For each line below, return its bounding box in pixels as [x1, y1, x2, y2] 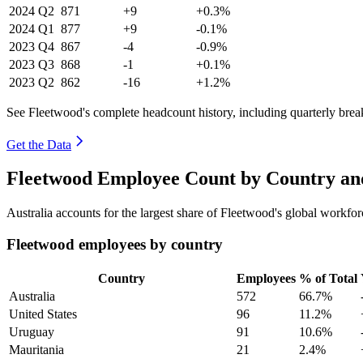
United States [9, 306, 77, 321]
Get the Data [6, 137, 71, 152]
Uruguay [9, 324, 54, 339]
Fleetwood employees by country [6, 236, 223, 254]
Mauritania [9, 342, 64, 357]
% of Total [299, 271, 357, 285]
